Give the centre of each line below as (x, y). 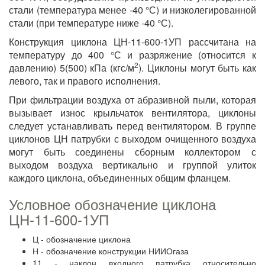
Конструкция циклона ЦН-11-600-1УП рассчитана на (132, 42)
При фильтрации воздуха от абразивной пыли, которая (132, 100)
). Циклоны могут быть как (198, 68)
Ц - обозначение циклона (82, 239)
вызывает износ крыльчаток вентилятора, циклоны (132, 113)
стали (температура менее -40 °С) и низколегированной (132, 10)
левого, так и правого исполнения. (85, 81)
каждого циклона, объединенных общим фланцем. (120, 178)
